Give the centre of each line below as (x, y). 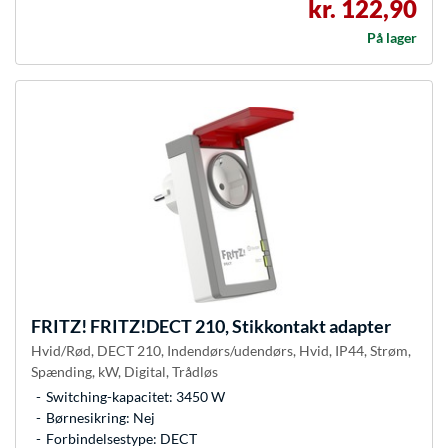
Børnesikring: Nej (100, 418)
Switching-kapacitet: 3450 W (135, 397)
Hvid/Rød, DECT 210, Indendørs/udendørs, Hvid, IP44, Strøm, (221, 351)
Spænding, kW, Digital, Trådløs (124, 372)
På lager (392, 38)
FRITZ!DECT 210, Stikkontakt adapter (239, 326)
